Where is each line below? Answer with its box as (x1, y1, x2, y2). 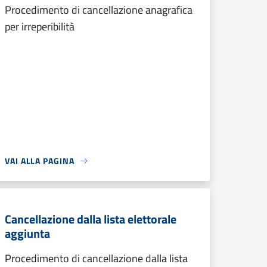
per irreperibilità (5, 18, 74, 35)
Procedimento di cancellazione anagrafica (5, 2, 193, 18)
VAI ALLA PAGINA (5, 154, 74, 167)
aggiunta (5, 224, 50, 243)
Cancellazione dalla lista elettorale (5, 210, 176, 228)
